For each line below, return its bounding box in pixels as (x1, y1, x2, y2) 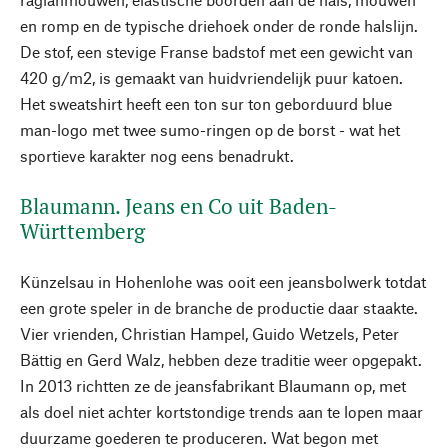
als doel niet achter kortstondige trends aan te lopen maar (20, 402, 423, 421)
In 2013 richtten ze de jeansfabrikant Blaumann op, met (20, 376, 406, 395)
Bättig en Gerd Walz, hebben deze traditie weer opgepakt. (20, 350, 422, 369)
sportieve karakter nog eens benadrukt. (20, 146, 294, 165)
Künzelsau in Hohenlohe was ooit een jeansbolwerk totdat (20, 272, 426, 291)
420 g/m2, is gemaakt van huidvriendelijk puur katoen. (20, 68, 403, 87)
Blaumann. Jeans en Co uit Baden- (20, 192, 337, 220)
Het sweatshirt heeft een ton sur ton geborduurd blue (20, 94, 392, 113)
